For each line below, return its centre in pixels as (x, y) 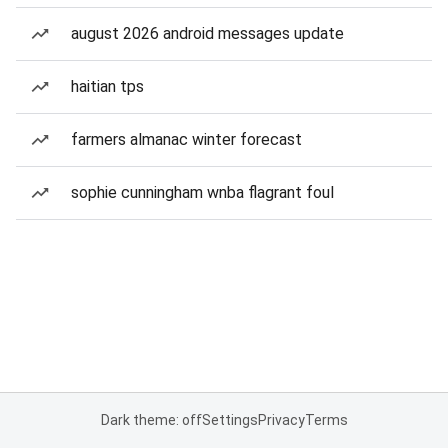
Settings (229, 420)
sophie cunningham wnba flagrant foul (202, 192)
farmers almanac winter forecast (186, 139)
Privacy (281, 420)
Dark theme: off (151, 420)
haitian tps (107, 86)
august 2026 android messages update (207, 33)
